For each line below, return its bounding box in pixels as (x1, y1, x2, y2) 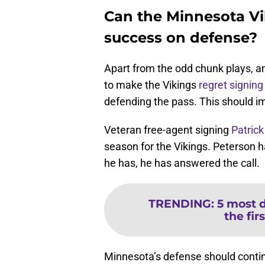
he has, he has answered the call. (104, 157, 260, 170)
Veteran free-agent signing (104, 124, 229, 137)
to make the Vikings (104, 79, 199, 92)
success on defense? (104, 29, 257, 47)
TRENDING (148, 196, 211, 211)
